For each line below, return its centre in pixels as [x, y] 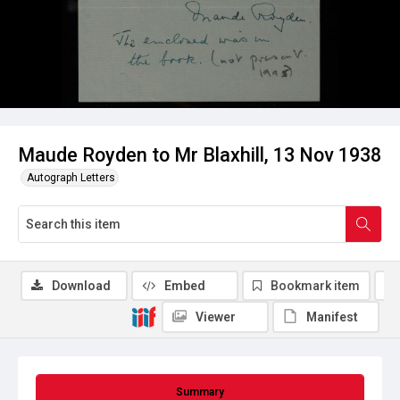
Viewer [216, 317]
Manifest [332, 317]
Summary [200, 392]
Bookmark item [315, 286]
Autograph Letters [71, 178]
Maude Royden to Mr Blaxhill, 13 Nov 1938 [200, 155]
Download [81, 286]
